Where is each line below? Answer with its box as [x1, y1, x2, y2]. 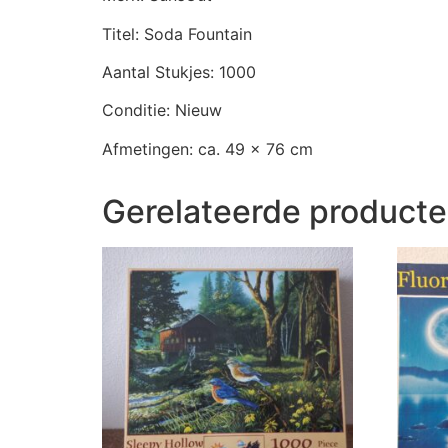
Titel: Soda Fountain [102, 23, 252, 44]
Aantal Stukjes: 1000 [102, 61, 256, 82]
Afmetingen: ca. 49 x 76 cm [102, 138, 313, 159]
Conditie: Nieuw [102, 100, 222, 121]
